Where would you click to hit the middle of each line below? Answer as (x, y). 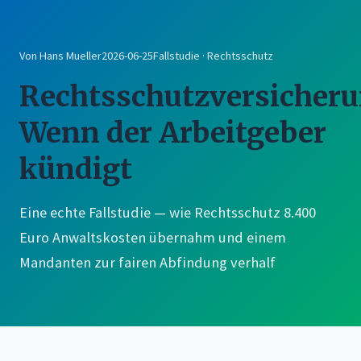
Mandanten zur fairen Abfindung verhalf (147, 262)
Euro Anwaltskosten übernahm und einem (153, 237)
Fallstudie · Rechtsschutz (213, 55)
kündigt (76, 168)
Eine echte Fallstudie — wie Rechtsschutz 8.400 (168, 212)
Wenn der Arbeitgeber (173, 132)
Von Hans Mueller (60, 55)
